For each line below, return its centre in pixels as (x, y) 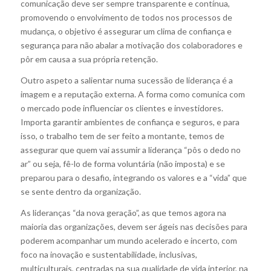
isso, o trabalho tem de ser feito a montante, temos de (122, 136)
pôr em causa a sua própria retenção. (89, 59)
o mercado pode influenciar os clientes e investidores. (122, 108)
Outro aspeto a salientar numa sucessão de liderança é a (126, 80)
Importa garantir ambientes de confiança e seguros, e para (130, 122)
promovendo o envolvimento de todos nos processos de (126, 18)
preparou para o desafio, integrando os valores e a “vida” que (133, 178)
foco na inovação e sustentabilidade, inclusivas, (109, 255)
